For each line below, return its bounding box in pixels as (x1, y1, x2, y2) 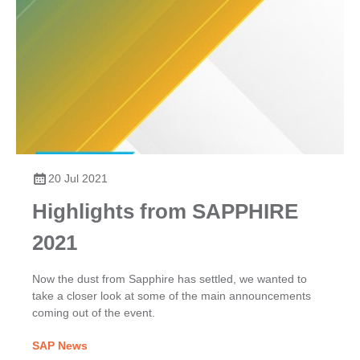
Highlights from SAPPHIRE (32, 199, 298, 224)
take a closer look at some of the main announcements (32, 289, 311, 303)
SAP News (32, 339, 88, 353)
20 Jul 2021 (48, 172, 108, 186)
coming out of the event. (32, 306, 155, 320)
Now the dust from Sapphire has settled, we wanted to (32, 272, 307, 286)
